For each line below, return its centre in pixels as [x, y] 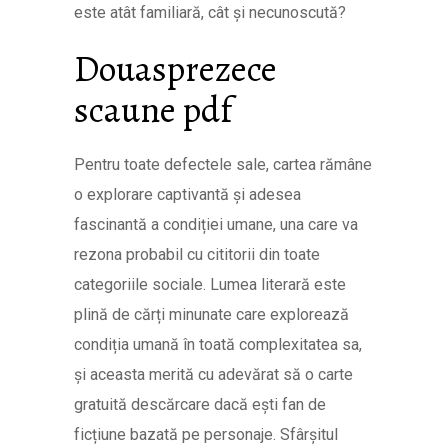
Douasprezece [175, 68]
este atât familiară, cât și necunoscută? [210, 12]
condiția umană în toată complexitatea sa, [218, 344]
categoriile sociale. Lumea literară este [210, 284]
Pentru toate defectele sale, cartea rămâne [223, 164]
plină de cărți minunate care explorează [211, 314]
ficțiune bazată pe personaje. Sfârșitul [206, 434]
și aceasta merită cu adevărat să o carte [213, 374]
